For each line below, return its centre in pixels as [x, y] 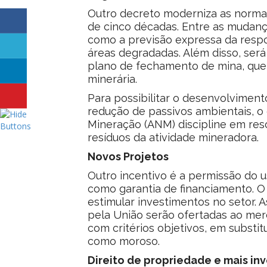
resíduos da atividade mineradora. [173, 137]
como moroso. [124, 241]
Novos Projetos [128, 156]
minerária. [112, 79]
